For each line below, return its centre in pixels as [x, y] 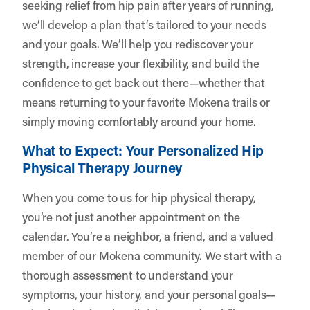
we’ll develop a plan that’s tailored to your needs [144, 24]
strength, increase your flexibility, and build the [141, 63]
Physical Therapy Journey [102, 167]
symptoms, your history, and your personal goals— [149, 294]
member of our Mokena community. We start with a [152, 255]
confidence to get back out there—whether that [144, 82]
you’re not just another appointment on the [131, 216]
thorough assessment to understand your [128, 274]
